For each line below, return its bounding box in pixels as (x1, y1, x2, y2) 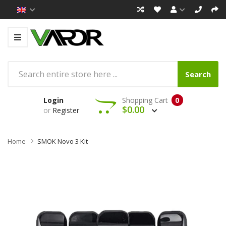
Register (52, 105, 79, 115)
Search (185, 69, 211, 79)
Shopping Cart (122, 95, 168, 105)
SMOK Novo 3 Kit (37, 136, 88, 146)
